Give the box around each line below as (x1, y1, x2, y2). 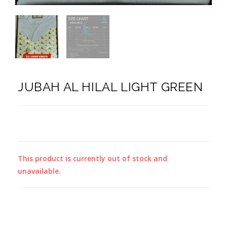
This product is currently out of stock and (18, 154, 167, 164)
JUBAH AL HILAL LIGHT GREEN (18, 80, 203, 95)
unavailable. (18, 166, 61, 176)
